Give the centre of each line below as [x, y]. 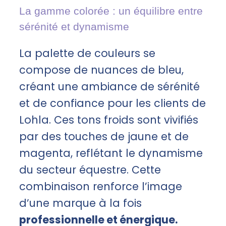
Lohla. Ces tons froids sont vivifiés [109, 120]
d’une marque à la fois [80, 203]
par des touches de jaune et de [104, 136]
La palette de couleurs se [87, 53]
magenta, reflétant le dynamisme [111, 153]
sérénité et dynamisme [74, 26]
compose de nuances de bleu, [101, 70]
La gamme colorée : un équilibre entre [111, 11]
